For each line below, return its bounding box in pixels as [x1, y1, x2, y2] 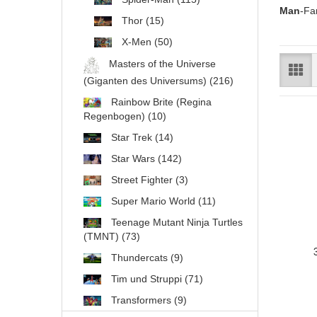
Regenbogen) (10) [83, 110, 166, 122]
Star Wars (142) [108, 153, 182, 164]
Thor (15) [119, 15, 164, 26]
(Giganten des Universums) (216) [83, 75, 234, 86]
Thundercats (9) [108, 252, 183, 263]
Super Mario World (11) [108, 195, 216, 207]
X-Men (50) [119, 36, 173, 47]
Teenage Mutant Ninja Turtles [108, 217, 243, 228]
